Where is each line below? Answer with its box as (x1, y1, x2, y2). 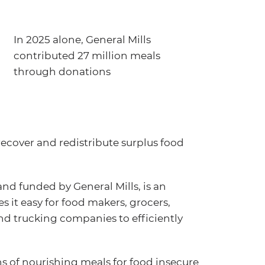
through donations (14, 65, 111, 77)
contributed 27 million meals (14, 49, 161, 62)
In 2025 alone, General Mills (14, 33, 151, 46)
